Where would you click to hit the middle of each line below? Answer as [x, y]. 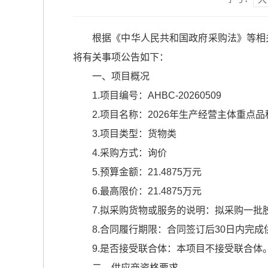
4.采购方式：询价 [130, 153]
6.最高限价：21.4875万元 [147, 191]
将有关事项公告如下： [121, 57]
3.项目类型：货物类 [134, 134]
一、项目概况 [121, 76]
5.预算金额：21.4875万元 [147, 172]
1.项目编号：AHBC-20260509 [157, 95]
